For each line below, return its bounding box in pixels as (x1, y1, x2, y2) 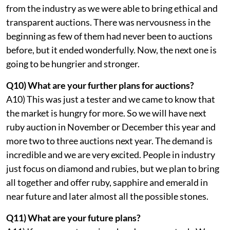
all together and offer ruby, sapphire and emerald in (6, 176, 208, 188)
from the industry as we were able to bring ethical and (6, 2, 218, 14)
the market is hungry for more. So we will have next (6, 107, 206, 119)
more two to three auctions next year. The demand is (6, 135, 213, 146)
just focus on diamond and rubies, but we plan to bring (6, 162, 219, 174)
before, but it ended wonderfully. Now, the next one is (6, 44, 217, 55)
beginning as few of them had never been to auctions (6, 30, 213, 42)
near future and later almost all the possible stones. (6, 190, 208, 202)
